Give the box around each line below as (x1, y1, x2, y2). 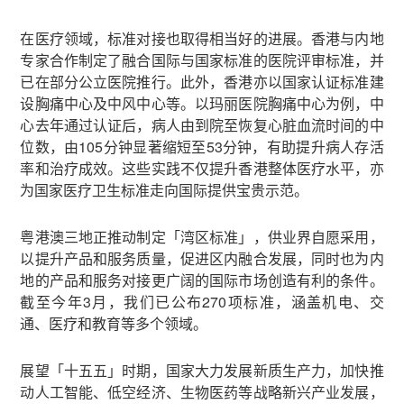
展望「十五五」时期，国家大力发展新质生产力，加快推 (20, 360, 384, 381)
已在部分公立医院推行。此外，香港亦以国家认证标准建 (20, 71, 384, 92)
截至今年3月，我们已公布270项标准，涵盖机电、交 (20, 291, 384, 312)
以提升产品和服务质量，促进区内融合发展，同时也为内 (20, 248, 384, 269)
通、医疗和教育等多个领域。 (20, 313, 208, 334)
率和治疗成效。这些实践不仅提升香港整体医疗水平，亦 (20, 158, 384, 179)
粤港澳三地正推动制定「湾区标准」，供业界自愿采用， (20, 226, 384, 247)
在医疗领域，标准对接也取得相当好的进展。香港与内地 (20, 28, 384, 49)
